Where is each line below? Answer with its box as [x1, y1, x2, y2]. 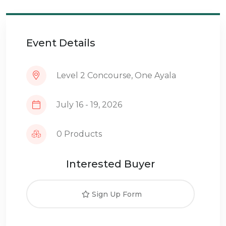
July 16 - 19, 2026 [56, 100, 122, 110]
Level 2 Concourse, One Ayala [56, 71, 176, 81]
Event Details [26, 37, 95, 49]
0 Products [56, 129, 102, 139]
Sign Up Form [90, 189, 142, 199]
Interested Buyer [66, 158, 155, 171]
